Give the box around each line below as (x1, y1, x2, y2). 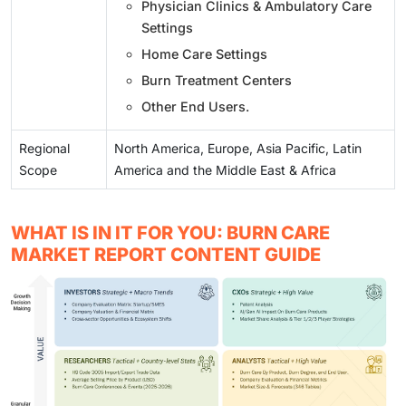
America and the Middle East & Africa (114, 161, 336, 178)
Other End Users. (141, 98, 249, 114)
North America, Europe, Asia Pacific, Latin (114, 140, 362, 156)
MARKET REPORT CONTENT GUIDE (11, 243, 321, 266)
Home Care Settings (141, 45, 267, 62)
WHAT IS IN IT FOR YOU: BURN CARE (11, 221, 330, 244)
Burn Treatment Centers (141, 72, 292, 88)
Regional (19, 140, 70, 156)
